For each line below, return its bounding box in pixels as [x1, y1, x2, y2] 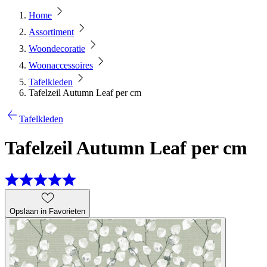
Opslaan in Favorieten [10, 206, 85, 216]
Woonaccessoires [29, 60, 93, 70]
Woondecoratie [29, 44, 85, 54]
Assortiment [29, 27, 74, 37]
